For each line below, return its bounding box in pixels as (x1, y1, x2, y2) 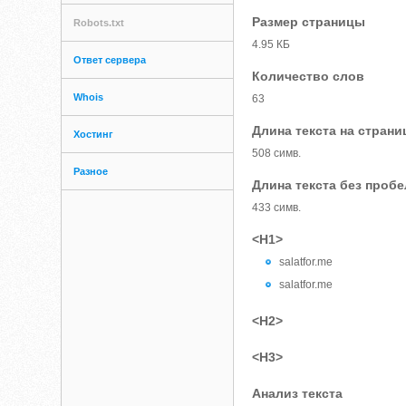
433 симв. (252, 201, 302, 214)
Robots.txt (73, 17, 125, 28)
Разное (73, 166, 109, 177)
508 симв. (252, 147, 302, 159)
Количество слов (252, 69, 365, 83)
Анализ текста (252, 386, 343, 401)
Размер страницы (252, 14, 366, 29)
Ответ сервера (73, 54, 147, 65)
